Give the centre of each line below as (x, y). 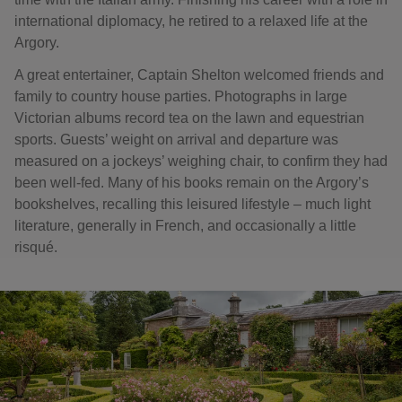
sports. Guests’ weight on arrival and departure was (176, 140)
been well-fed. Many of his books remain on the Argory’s (192, 183)
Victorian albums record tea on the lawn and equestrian (189, 118)
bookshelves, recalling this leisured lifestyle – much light (192, 204)
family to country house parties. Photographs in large (181, 96)
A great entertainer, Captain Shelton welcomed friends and (199, 75)
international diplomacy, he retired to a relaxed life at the (191, 21)
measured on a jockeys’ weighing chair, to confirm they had (201, 161)
